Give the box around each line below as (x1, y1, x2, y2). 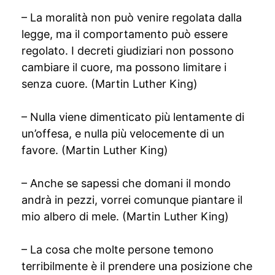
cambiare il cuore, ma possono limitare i (21, 61, 227, 74)
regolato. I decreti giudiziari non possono (21, 44, 234, 57)
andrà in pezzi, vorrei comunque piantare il (21, 193, 242, 206)
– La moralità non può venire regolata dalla (21, 11, 242, 24)
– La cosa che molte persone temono (21, 243, 214, 256)
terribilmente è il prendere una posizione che (21, 260, 252, 273)
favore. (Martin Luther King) (21, 144, 168, 157)
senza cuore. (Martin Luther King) (21, 77, 198, 90)
